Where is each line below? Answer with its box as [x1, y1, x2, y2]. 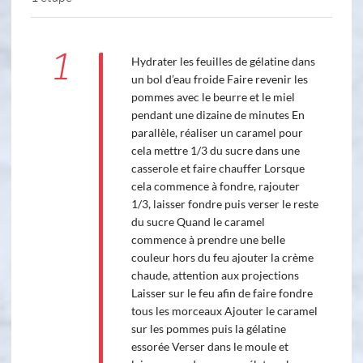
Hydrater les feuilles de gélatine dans [130, 54, 315, 69]
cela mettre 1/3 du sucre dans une [130, 143, 300, 158]
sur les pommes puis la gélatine [130, 322, 286, 336]
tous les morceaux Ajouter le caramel [130, 304, 318, 318]
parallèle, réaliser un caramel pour [130, 126, 303, 140]
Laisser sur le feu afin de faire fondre [130, 286, 313, 301]
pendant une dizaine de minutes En [130, 108, 305, 122]
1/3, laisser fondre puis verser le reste [130, 197, 318, 211]
